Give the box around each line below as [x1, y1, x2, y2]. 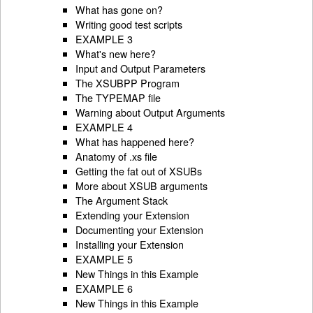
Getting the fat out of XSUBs [75, 163, 203, 178]
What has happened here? [75, 133, 195, 149]
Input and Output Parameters [75, 60, 206, 75]
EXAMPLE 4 [75, 119, 133, 134]
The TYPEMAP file [75, 89, 161, 105]
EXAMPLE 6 [75, 280, 133, 296]
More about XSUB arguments [75, 177, 208, 193]
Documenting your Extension [75, 221, 204, 237]
